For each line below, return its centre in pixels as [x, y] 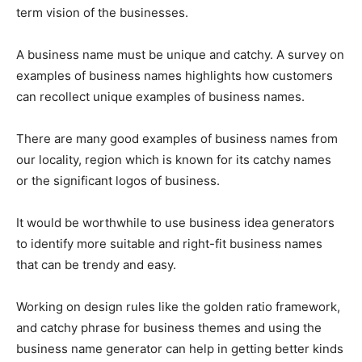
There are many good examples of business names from [177, 139]
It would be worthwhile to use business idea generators [175, 223]
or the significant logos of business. [118, 181]
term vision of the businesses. [102, 13]
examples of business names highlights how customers [175, 76]
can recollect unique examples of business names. [160, 97]
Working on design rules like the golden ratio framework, [178, 307]
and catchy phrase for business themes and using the [169, 328]
